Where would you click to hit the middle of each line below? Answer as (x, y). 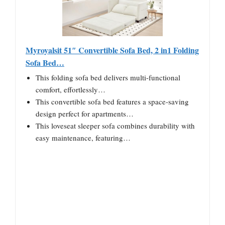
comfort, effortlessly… (71, 89)
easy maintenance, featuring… (83, 137)
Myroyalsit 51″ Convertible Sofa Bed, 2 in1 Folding (112, 50)
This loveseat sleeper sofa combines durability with (115, 125)
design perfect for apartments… (85, 113)
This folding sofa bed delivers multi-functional (108, 77)
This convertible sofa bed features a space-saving (112, 101)
